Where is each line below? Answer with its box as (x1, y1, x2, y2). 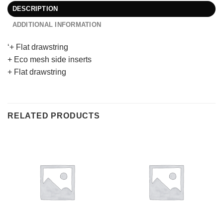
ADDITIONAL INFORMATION (12, 20, 102, 28)
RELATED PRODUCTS (7, 111, 100, 120)
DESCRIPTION (12, 4, 58, 12)
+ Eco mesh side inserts (7, 55, 92, 64)
